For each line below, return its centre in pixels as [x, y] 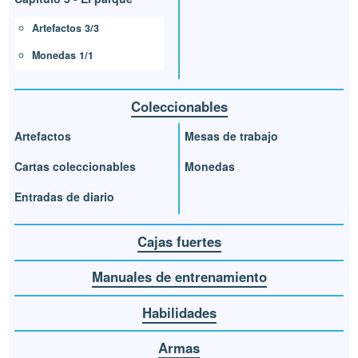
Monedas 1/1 [63, 55]
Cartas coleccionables [76, 167]
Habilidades [179, 312]
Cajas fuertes [179, 242]
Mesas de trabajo [231, 136]
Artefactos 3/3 [66, 28]
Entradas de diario [65, 196]
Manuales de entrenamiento [179, 277]
